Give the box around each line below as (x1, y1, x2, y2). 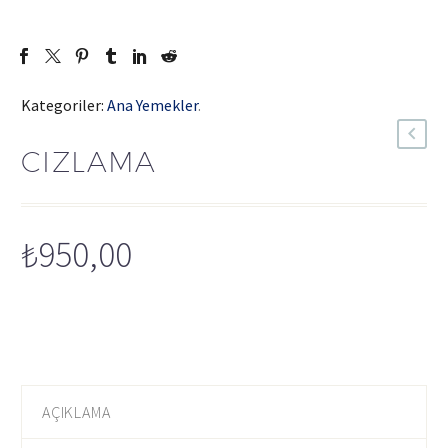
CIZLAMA (21, 144, 157, 178)
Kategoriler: (21, 95, 104, 115)
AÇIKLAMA (42, 401, 111, 422)
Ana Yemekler (107, 95, 198, 115)
